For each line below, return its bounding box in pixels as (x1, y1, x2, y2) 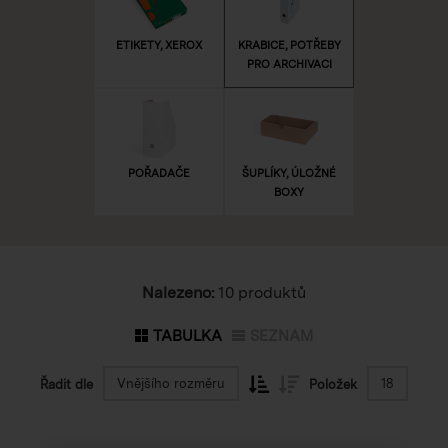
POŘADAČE (128, 165, 190, 180)
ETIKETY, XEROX (116, 37, 202, 52)
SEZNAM (250, 326, 313, 345)
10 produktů (215, 282, 306, 302)
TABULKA (153, 326, 222, 345)
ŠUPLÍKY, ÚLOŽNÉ (242, 165, 336, 180)
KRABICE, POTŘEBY (237, 37, 341, 52)
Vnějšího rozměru (117, 375, 225, 391)
